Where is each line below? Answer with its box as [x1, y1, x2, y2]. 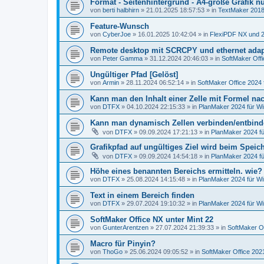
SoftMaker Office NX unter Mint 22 [90, 215, 213, 224]
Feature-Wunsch [90, 22, 149, 31]
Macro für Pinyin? [90, 239, 156, 248]
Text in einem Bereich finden [90, 191, 194, 200]
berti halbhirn [103, 6, 139, 14]
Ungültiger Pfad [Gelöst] [90, 70, 178, 79]
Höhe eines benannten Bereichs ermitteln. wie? [90, 167, 262, 176]
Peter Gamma [103, 55, 143, 62]
